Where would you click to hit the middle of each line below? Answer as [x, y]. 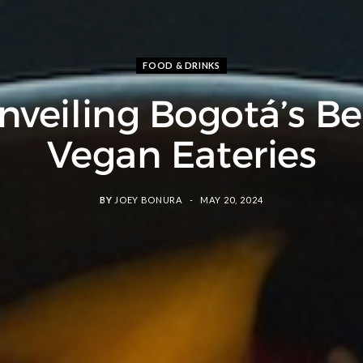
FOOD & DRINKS [181, 65]
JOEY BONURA [148, 199]
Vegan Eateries [181, 154]
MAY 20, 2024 [231, 199]
